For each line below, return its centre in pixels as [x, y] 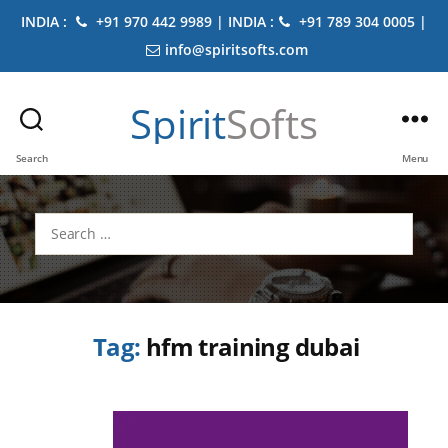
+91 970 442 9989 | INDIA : [183, 21]
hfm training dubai [252, 346]
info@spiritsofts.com [236, 49]
